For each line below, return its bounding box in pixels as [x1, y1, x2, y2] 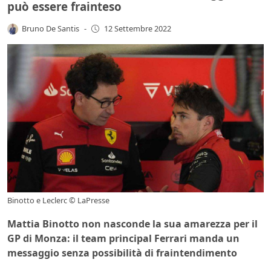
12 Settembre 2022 [103, 23, 171, 34]
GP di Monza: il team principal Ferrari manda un [7, 232, 240, 246]
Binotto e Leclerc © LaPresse [7, 195, 109, 206]
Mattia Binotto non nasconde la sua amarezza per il [7, 217, 258, 231]
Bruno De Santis [22, 22, 80, 34]
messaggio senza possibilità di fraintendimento [7, 246, 237, 260]
